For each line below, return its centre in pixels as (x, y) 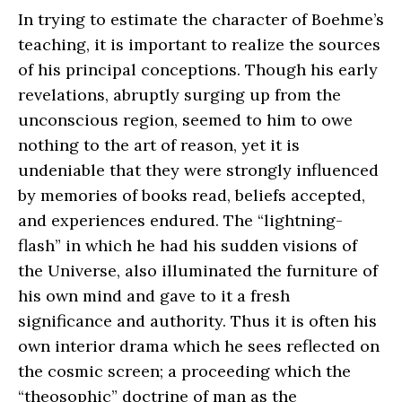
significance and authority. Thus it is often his (197, 320)
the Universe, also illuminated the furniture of (198, 270)
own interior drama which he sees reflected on (199, 345)
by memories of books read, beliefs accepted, (192, 195)
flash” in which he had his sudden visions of (188, 245)
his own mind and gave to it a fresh (154, 295)
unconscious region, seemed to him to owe (185, 119)
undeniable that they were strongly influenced (198, 170)
